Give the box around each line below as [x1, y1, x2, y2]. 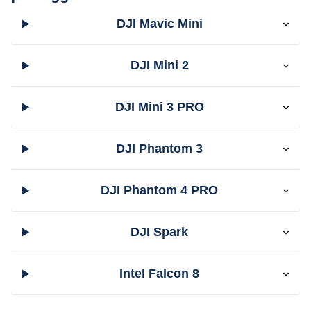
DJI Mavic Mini [116, 17, 203, 31]
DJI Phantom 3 [116, 142, 203, 155]
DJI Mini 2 [130, 58, 189, 72]
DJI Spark [131, 225, 189, 239]
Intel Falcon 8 [119, 267, 200, 280]
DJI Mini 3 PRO [115, 100, 204, 114]
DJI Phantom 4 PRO [101, 183, 219, 197]
